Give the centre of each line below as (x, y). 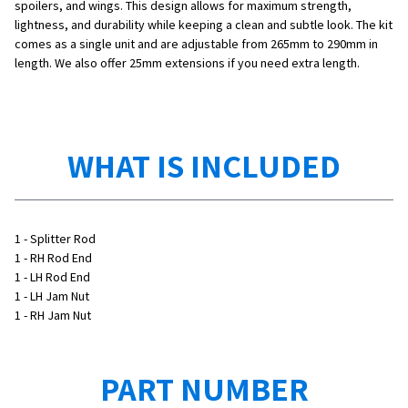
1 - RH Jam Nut (53, 315)
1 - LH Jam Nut (52, 296)
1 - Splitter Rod (55, 238)
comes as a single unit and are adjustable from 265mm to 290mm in (196, 43)
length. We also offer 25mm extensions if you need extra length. (187, 62)
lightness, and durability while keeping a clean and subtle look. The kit (204, 24)
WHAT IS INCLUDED (204, 165)
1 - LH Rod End (52, 276)
